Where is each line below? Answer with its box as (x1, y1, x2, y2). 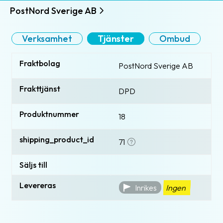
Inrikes (130, 182, 157, 193)
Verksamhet (22, 32, 72, 44)
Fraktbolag (19, 58, 60, 68)
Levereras (19, 180, 56, 190)
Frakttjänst (19, 83, 60, 94)
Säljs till (19, 159, 47, 170)
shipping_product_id (19, 134, 94, 144)
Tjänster (98, 32, 134, 44)
